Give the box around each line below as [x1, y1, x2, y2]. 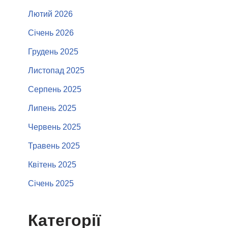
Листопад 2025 [28, 66, 84, 75]
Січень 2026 [28, 28, 74, 37]
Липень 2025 [28, 104, 76, 112]
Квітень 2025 [28, 160, 76, 169]
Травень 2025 [28, 141, 80, 150]
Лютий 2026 [28, 10, 73, 18]
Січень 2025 [28, 179, 74, 188]
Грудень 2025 [28, 47, 78, 56]
